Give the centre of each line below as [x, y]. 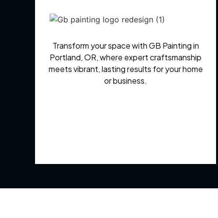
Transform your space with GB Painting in [126, 46]
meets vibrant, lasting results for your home [126, 69]
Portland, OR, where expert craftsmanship [126, 57]
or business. [126, 81]
